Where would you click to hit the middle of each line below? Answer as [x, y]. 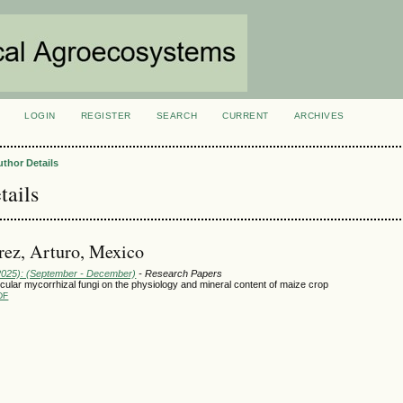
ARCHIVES [319, 116]
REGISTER [106, 116]
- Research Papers [179, 273]
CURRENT [246, 116]
